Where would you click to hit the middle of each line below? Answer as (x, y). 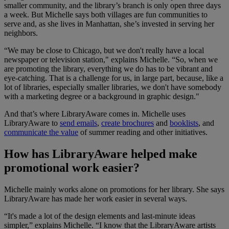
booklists (184, 123)
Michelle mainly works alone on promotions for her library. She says (114, 189)
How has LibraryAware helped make (101, 154)
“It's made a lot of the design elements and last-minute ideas (100, 216)
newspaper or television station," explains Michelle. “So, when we (111, 59)
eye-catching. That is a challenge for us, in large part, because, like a (114, 78)
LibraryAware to (32, 123)
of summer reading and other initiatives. (144, 132)
